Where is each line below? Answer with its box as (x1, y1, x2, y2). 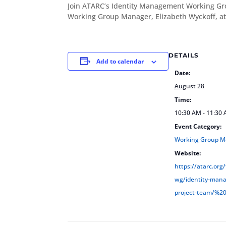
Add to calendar (96, 56, 144, 66)
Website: (175, 148, 201, 157)
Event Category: (175, 122, 222, 131)
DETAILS (168, 51, 199, 59)
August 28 (175, 81, 205, 90)
